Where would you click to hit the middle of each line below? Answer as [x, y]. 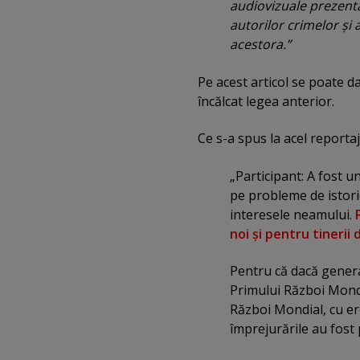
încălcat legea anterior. [266, 101]
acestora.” [260, 45]
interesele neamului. [292, 214]
